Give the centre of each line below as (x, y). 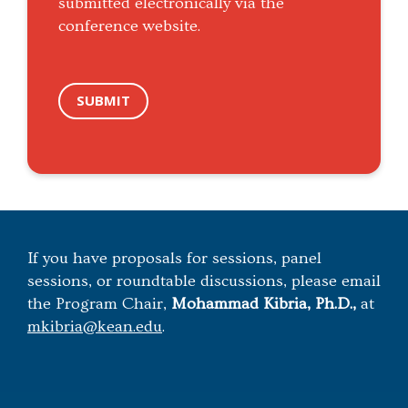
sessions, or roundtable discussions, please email (204, 281)
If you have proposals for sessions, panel (174, 259)
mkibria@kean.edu (95, 327)
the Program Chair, (99, 304)
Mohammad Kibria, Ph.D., (266, 304)
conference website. (129, 25)
